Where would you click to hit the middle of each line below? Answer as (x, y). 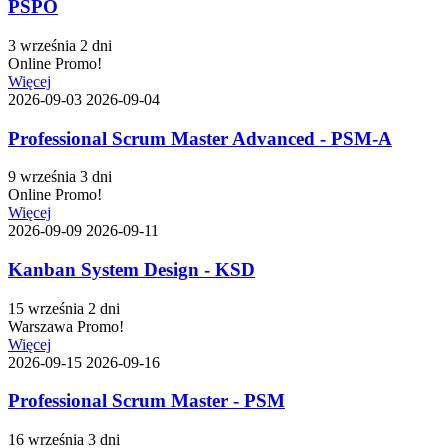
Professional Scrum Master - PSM (146, 401)
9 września (42, 177)
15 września (46, 308)
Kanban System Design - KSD (131, 270)
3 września (42, 45)
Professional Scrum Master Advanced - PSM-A (200, 138)
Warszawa (40, 326)
